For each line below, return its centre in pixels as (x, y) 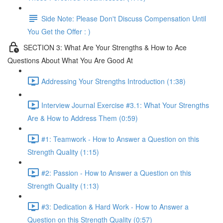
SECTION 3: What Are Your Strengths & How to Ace (105, 47)
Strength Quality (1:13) (63, 186)
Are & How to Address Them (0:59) (83, 118)
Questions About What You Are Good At (70, 60)
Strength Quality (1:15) (63, 152)
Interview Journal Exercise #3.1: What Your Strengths (125, 105)
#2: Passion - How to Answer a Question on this (116, 172)
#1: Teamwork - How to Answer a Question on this (120, 139)
